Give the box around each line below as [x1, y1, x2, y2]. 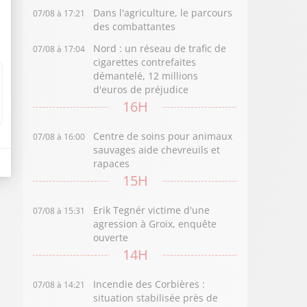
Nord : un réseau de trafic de [93, 42, 227, 55]
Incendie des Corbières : [93, 278, 206, 291]
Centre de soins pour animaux [93, 130, 233, 143]
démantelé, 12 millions [93, 69, 199, 82]
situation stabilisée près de [93, 291, 219, 304]
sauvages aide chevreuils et [93, 143, 221, 156]
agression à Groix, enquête [93, 217, 217, 230]
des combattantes [93, 20, 176, 33]
